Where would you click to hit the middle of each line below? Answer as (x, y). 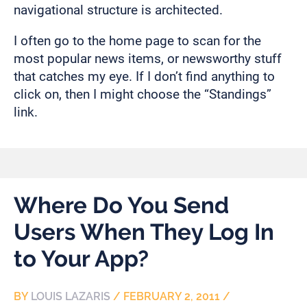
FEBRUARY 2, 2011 (172, 297)
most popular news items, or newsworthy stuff (148, 58)
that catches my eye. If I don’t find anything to (144, 76)
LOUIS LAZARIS (71, 297)
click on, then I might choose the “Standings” (143, 94)
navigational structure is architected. (118, 10)
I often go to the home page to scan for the (137, 40)
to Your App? (81, 259)
